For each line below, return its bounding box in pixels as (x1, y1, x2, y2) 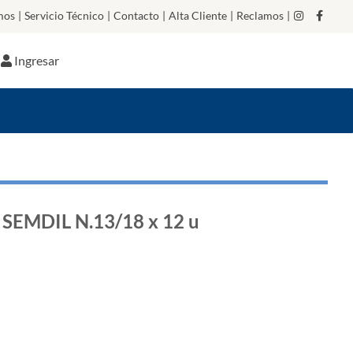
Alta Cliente (169, 9, 227, 22)
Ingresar (14, 53, 60, 68)
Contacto (113, 9, 159, 22)
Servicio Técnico (24, 9, 104, 22)
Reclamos (236, 9, 284, 22)
